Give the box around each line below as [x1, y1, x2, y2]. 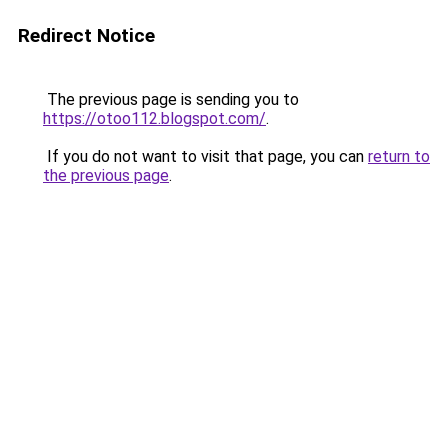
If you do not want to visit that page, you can [43, 147, 368, 166]
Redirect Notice [18, 24, 155, 47]
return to [368, 147, 430, 166]
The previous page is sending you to [43, 90, 299, 109]
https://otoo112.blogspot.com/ [43, 109, 266, 128]
